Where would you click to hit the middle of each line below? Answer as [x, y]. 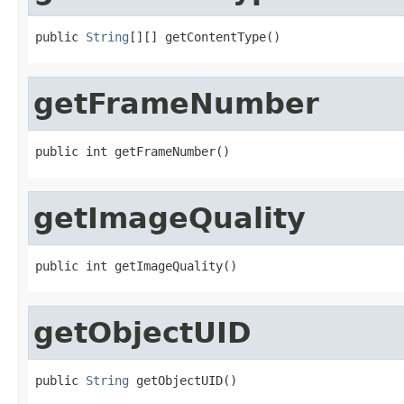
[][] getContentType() [205, 37]
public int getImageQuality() [136, 266]
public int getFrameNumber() [133, 151]
